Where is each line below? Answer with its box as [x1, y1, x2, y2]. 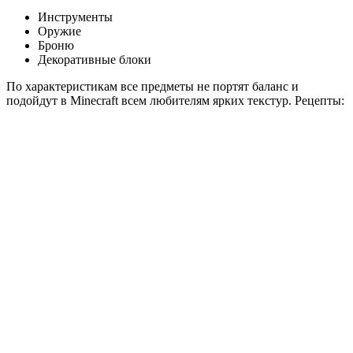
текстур [247, 93, 288, 107]
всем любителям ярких [118, 93, 247, 107]
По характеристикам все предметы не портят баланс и [6, 79, 299, 93]
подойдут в [6, 93, 70, 107]
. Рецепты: [288, 93, 344, 107]
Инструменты [38, 9, 113, 24]
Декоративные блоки [38, 52, 151, 66]
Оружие [38, 24, 81, 38]
